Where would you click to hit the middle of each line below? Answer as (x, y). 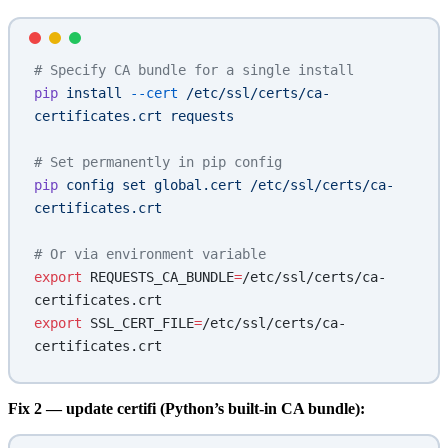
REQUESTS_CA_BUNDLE (158, 276)
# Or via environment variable (150, 253)
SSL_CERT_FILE (138, 322)
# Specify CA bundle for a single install (194, 69)
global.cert (194, 184)
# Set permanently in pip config (158, 161)
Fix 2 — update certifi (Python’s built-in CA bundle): (186, 408)
